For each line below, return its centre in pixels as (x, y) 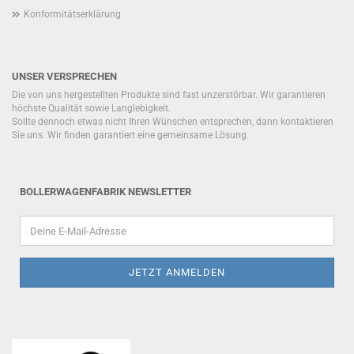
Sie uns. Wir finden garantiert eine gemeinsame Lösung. (132, 135)
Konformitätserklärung (72, 14)
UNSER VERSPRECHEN (64, 76)
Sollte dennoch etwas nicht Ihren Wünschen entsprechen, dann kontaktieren (173, 122)
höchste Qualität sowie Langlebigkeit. (92, 108)
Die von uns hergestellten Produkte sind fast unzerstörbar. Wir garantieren (169, 95)
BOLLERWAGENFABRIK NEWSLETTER (105, 192)
